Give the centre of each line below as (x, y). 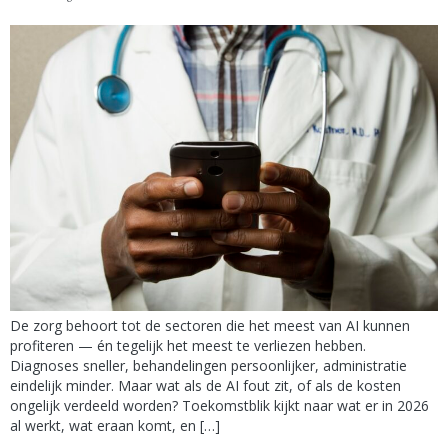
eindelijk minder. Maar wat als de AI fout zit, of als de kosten (205, 385)
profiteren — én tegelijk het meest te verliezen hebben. (188, 345)
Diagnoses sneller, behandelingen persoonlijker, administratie (208, 365)
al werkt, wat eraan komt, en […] (115, 425)
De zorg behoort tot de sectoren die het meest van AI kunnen (210, 325)
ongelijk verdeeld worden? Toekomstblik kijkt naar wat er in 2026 (219, 405)
